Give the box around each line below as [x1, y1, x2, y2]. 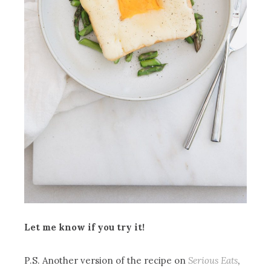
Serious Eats [188, 255, 238, 267]
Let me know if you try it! [24, 221, 145, 233]
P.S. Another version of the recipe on [24, 255, 189, 267]
